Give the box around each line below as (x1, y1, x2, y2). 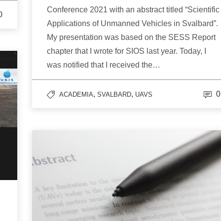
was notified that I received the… (47, 60, 160, 69)
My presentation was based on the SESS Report (47, 33, 216, 41)
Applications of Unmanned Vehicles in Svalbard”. (47, 19, 218, 28)
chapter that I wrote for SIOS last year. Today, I (47, 46, 206, 55)
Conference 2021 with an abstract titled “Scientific (47, 5, 220, 14)
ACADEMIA (59, 90, 93, 98)
